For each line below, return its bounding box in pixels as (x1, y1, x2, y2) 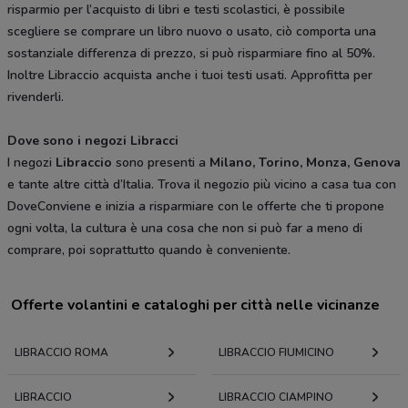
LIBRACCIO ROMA (15, 345, 108, 361)
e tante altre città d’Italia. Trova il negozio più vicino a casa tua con (7, 176, 396, 194)
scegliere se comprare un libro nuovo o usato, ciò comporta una (7, 23, 376, 41)
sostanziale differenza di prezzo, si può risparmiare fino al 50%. (7, 45, 375, 63)
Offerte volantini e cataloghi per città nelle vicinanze (11, 295, 380, 316)
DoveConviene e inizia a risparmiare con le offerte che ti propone (7, 198, 384, 216)
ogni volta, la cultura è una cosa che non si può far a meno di (7, 219, 362, 238)
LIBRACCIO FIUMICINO (219, 345, 334, 361)
